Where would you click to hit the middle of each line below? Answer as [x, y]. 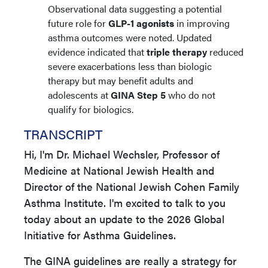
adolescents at [79, 95]
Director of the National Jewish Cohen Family [132, 186]
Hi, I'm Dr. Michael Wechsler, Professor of [122, 154]
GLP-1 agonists [141, 23]
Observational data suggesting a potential [135, 9]
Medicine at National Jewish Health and [119, 170]
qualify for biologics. [91, 109]
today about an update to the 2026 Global [124, 219]
